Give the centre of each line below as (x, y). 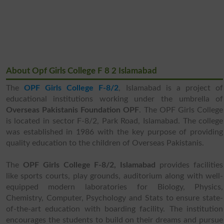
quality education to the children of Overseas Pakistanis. (105, 143)
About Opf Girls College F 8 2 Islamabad (81, 71)
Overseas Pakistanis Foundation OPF (72, 110)
